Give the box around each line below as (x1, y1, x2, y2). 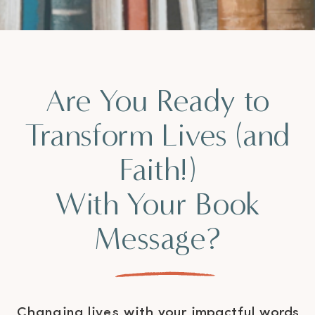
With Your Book (54, 185, 261, 224)
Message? (94, 219, 221, 258)
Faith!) (118, 150, 197, 189)
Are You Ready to (46, 82, 269, 120)
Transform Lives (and (25, 116, 290, 155)
